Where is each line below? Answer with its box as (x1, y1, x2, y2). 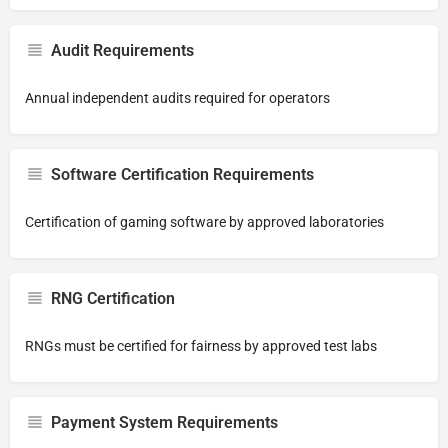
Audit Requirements (51, 41, 194, 60)
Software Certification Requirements (51, 165, 314, 184)
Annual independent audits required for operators (25, 90, 330, 106)
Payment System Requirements (51, 413, 278, 432)
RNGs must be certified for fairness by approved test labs (25, 338, 377, 354)
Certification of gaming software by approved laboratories (25, 214, 384, 230)
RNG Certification (51, 289, 175, 308)
